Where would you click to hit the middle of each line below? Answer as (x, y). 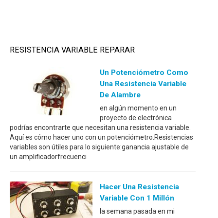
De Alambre (120, 95)
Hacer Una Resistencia (139, 187)
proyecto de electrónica (136, 118)
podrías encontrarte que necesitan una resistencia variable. (101, 127)
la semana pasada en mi (137, 211)
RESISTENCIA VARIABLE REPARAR (72, 50)
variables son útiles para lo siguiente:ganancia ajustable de (99, 147)
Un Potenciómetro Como (144, 73)
